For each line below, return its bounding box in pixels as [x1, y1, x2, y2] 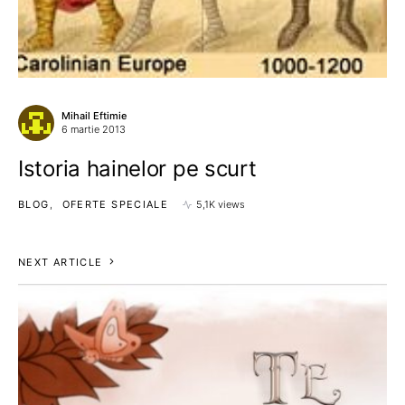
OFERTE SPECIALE [61, 198, 169, 212]
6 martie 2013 [61, 123, 126, 137]
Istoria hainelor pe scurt [18, 155, 257, 183]
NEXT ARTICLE [18, 256, 103, 269]
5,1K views [196, 198, 246, 212]
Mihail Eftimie [61, 109, 127, 123]
